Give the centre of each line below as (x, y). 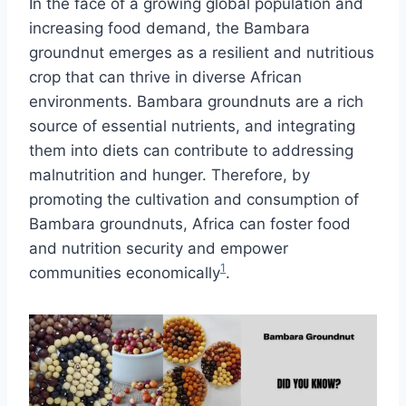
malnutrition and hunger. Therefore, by (169, 174)
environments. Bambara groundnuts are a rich (196, 101)
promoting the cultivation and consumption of (194, 199)
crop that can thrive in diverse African (165, 77)
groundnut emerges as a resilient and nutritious (202, 52)
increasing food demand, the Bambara (169, 28)
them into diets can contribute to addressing (191, 150)
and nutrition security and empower (159, 248)
